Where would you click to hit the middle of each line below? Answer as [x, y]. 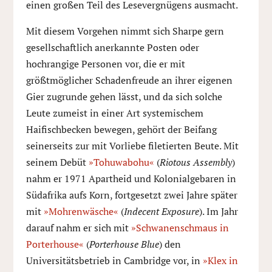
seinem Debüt [57, 162]
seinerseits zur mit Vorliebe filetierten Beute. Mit [132, 146]
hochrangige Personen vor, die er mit [105, 64]
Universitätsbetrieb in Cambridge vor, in [114, 260]
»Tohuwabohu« [121, 162]
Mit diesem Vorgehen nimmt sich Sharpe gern [125, 31]
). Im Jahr [218, 211]
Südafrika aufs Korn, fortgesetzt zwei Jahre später [131, 195]
